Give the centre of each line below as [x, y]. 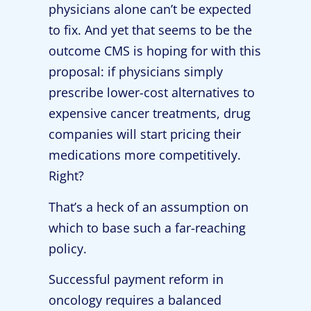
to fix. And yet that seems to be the [150, 30]
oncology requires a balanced [135, 300]
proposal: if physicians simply [136, 72]
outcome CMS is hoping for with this [155, 51]
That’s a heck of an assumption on [149, 207]
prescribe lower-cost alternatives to [152, 93]
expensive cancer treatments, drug [150, 114]
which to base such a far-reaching [147, 227]
